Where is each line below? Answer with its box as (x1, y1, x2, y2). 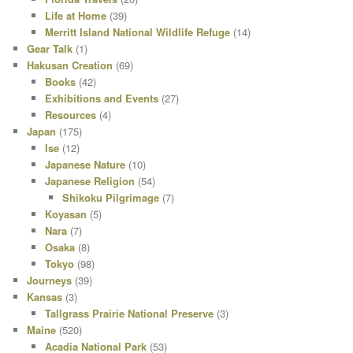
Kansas (27, 288, 63, 304)
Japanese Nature (44, 156, 125, 172)
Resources (44, 106, 96, 122)
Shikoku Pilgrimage (62, 189, 160, 205)
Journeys (27, 272, 72, 288)
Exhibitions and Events (44, 90, 158, 106)
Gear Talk (27, 40, 73, 56)
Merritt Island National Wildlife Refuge (44, 24, 230, 39)
